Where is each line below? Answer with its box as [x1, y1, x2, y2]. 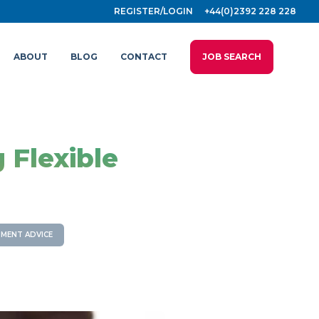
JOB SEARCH [202, 51, 261, 62]
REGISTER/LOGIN [114, 6, 193, 16]
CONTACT [120, 51, 167, 62]
